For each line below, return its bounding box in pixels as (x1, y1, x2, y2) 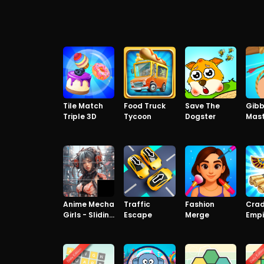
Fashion (184, 199, 214, 209)
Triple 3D (62, 111, 97, 121)
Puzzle (62, 220, 88, 230)
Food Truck (124, 100, 166, 111)
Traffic (124, 199, 150, 209)
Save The (184, 100, 220, 111)
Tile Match (62, 100, 103, 111)
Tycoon (124, 111, 151, 121)
